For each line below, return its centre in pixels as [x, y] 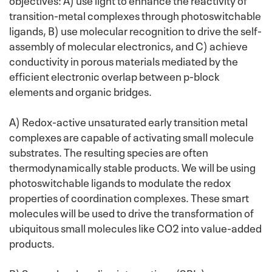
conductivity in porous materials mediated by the [124, 60]
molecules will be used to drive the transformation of [131, 212]
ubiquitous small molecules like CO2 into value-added [135, 227]
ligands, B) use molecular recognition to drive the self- [135, 30]
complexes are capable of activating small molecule [131, 136]
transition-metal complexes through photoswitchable [135, 15]
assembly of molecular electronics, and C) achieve [128, 45]
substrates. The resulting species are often [109, 151]
